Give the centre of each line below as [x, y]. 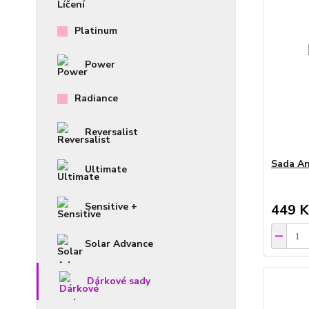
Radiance [96, 98]
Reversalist [111, 132]
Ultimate [106, 169]
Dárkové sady [119, 281]
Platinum [96, 31]
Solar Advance [119, 244]
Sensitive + [111, 207]
